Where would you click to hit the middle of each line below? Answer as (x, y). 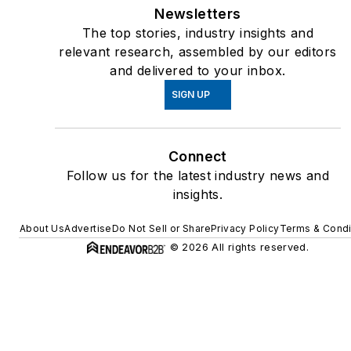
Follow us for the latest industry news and (198, 176)
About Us (42, 229)
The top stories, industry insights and (197, 33)
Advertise (88, 229)
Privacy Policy (245, 229)
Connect (198, 157)
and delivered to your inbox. (198, 71)
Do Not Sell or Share (161, 229)
